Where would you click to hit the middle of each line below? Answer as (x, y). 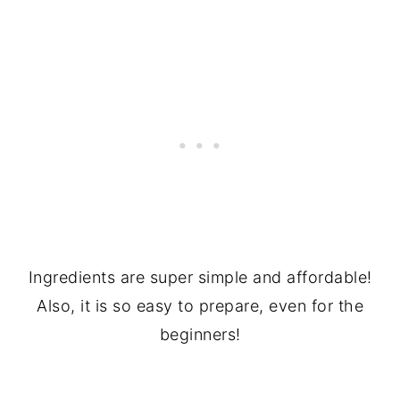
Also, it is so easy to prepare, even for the (200, 305)
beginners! (200, 334)
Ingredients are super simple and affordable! (200, 277)
